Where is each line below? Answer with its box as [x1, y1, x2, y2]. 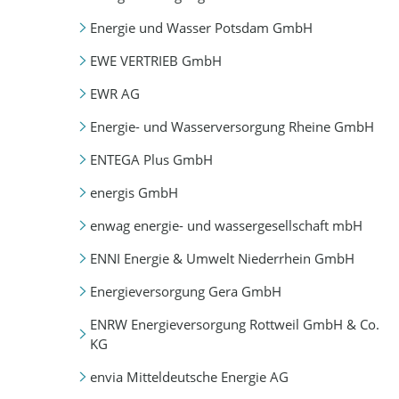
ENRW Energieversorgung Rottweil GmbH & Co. [89, 315, 379, 334]
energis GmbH [89, 183, 178, 202]
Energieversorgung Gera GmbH [89, 282, 281, 301]
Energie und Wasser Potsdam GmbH [89, 19, 313, 37]
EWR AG [89, 85, 140, 103]
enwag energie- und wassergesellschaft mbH [89, 216, 362, 235]
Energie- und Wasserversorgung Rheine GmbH [89, 118, 374, 136]
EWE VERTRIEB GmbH [89, 52, 222, 70]
